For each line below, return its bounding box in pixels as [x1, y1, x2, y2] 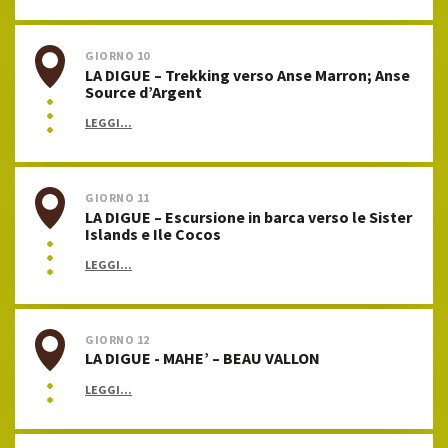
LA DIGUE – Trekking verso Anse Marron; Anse [85, 64, 410, 85]
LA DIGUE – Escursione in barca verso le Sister [85, 206, 412, 227]
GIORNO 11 [85, 190, 150, 206]
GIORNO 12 [85, 331, 150, 347]
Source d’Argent [85, 81, 202, 102]
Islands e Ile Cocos [85, 223, 221, 244]
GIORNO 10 [85, 48, 150, 64]
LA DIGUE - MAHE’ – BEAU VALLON [85, 348, 320, 369]
